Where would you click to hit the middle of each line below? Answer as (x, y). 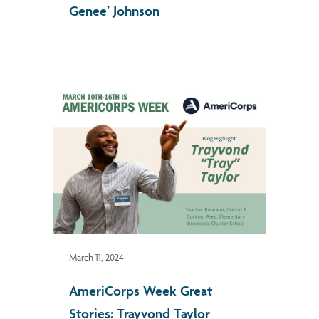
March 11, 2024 (96, 257)
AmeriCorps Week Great (141, 290)
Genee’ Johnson (116, 10)
